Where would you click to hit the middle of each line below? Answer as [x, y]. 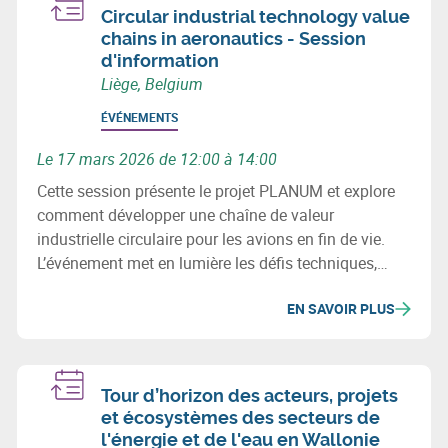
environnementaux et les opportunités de [180, 286]
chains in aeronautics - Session [233, 38]
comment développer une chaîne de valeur [185, 214]
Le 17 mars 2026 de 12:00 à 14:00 [157, 158]
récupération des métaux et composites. [177, 310]
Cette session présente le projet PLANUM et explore [216, 190]
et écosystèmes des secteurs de [240, 417]
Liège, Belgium [152, 83]
